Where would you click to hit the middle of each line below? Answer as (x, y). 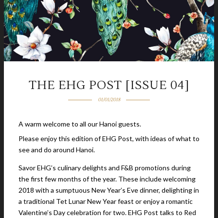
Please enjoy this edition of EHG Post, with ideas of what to (109, 138)
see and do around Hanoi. (57, 150)
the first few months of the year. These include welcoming (107, 179)
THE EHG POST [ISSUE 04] (109, 85)
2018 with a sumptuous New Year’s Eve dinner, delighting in (109, 190)
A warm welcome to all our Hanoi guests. (80, 124)
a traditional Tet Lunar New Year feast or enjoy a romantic (106, 201)
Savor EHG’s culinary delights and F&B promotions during (105, 168)
